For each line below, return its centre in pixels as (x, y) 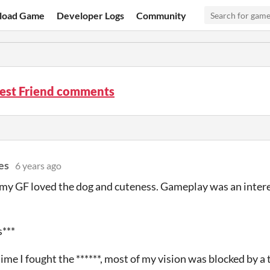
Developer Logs (91, 15)
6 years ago (38, 165)
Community (162, 15)
